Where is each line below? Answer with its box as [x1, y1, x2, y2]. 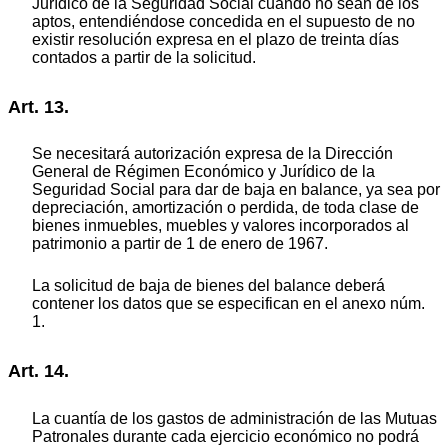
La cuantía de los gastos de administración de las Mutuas [32, 409, 437, 427]
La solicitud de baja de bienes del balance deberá [32, 277, 385, 295]
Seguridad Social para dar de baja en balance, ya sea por [32, 181, 440, 199]
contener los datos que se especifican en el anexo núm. [32, 295, 425, 313]
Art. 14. [8, 361, 69, 382]
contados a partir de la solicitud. [32, 49, 256, 67]
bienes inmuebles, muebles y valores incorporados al [32, 217, 409, 235]
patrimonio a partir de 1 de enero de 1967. [32, 235, 328, 253]
